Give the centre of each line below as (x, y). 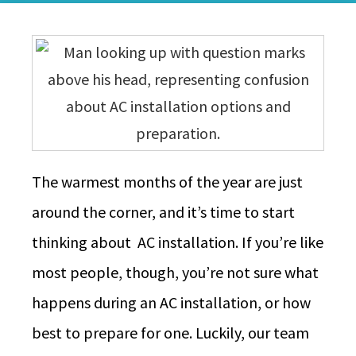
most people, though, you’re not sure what (175, 272)
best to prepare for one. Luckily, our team (170, 332)
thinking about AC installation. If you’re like (178, 242)
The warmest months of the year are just (167, 181)
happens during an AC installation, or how (171, 302)
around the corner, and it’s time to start (163, 211)
